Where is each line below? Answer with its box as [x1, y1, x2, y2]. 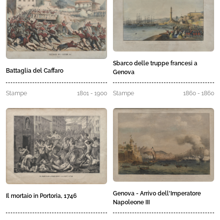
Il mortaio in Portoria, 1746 [6, 192, 77, 199]
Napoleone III [113, 198, 150, 206]
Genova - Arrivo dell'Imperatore [113, 190, 201, 197]
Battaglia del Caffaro [6, 67, 63, 75]
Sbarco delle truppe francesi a [113, 60, 197, 67]
